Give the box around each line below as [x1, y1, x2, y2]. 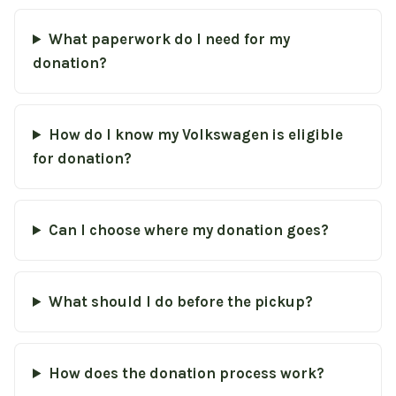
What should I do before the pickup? [48, 293, 313, 310]
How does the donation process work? [48, 365, 324, 382]
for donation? [33, 150, 132, 167]
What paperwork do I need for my [48, 31, 290, 48]
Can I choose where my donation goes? [48, 222, 329, 239]
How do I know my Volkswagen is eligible [48, 126, 343, 143]
